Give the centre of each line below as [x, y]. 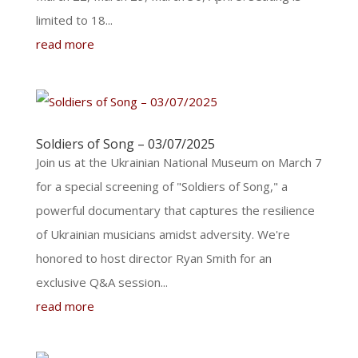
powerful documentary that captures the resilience [175, 210]
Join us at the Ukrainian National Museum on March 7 [179, 162]
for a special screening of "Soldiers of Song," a [161, 186]
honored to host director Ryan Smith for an [153, 258]
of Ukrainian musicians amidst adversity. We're [163, 234]
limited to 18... [74, 20]
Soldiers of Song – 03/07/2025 [125, 144]
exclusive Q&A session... [101, 282]
